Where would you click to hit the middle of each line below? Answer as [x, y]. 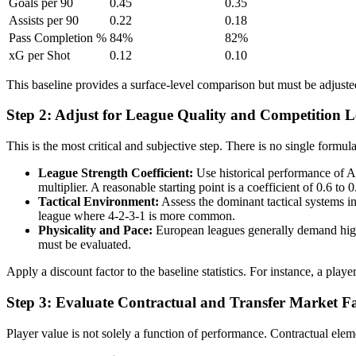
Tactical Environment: [99, 202]
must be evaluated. [85, 245]
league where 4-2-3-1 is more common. [137, 216]
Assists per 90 [44, 20]
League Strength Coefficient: [116, 173]
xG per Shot [39, 55]
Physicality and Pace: [95, 230]
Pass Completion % [58, 37]
